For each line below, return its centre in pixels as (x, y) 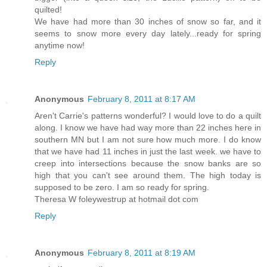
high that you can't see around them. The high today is (148, 176)
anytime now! (60, 46)
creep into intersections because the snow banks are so (148, 164)
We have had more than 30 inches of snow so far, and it (148, 22)
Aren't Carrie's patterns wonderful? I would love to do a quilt (148, 116)
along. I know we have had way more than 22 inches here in (148, 128)
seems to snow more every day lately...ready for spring (148, 34)
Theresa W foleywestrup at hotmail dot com (117, 199)
